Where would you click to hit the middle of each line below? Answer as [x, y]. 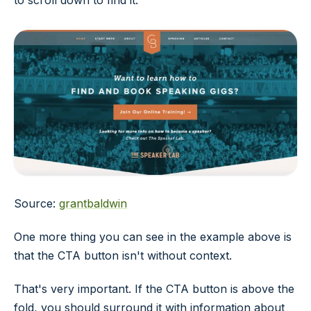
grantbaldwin [93, 204]
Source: [36, 204]
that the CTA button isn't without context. [123, 256]
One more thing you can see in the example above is [153, 237]
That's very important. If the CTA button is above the [154, 289]
